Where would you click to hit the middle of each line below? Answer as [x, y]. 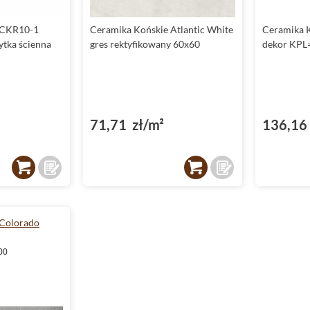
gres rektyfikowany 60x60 [145, 44]
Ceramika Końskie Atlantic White [162, 30]
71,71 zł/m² [127, 125]
